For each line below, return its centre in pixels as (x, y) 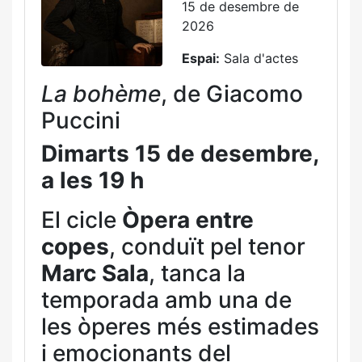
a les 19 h (93, 180)
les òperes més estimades (180, 326)
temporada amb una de (166, 300)
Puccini (81, 120)
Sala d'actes (259, 58)
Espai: (201, 58)
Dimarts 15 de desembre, (180, 154)
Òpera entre (188, 220)
